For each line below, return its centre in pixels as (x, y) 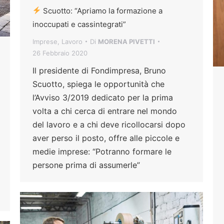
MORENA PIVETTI (126, 41)
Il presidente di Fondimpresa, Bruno (99, 70)
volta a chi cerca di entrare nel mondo (105, 111)
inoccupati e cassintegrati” (79, 24)
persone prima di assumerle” (86, 165)
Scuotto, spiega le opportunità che (98, 84)
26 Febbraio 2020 (60, 53)
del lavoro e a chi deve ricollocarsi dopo (109, 124)
